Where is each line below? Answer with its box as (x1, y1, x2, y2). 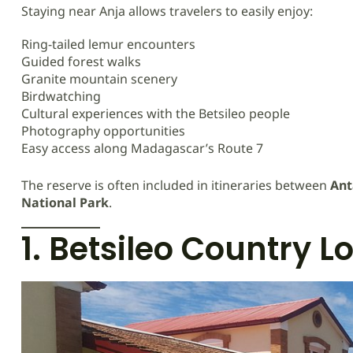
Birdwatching (21, 87, 101, 105)
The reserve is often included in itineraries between (21, 176, 330, 194)
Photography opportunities (21, 122, 185, 139)
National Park (21, 194, 109, 211)
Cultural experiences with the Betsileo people (21, 105, 290, 122)
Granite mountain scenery (21, 70, 177, 87)
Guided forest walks (21, 53, 141, 70)
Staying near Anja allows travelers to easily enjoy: (21, 2, 313, 20)
